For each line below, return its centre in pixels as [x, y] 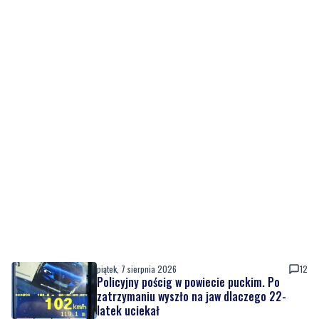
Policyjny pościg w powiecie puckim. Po [188, 282]
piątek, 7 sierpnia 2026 [137, 269]
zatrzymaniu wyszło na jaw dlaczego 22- [192, 297]
